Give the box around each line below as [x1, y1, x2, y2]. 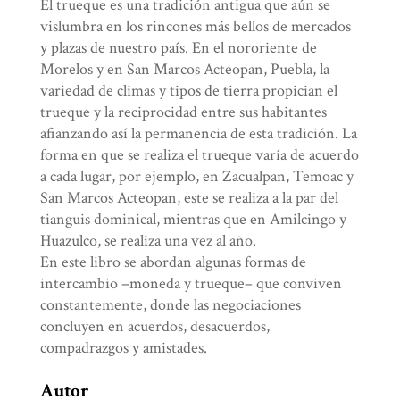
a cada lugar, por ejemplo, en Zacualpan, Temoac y [40, 166, 354, 187]
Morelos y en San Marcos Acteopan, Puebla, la [40, 59, 330, 80]
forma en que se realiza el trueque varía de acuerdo [40, 145, 360, 166]
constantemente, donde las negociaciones [40, 295, 302, 316]
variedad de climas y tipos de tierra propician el [40, 80, 338, 102]
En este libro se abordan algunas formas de [40, 252, 307, 273]
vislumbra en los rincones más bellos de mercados [40, 16, 352, 37]
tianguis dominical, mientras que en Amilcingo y [40, 209, 347, 230]
